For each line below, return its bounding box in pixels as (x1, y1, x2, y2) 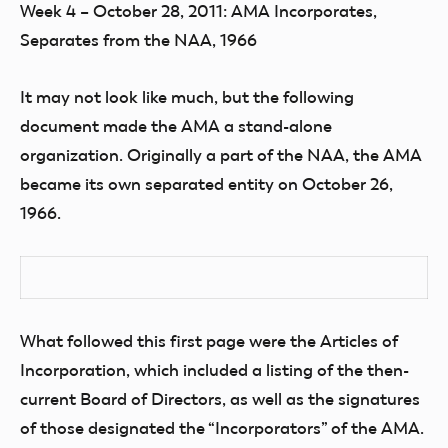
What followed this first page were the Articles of (20, 331, 398, 351)
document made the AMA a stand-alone (20, 116, 332, 136)
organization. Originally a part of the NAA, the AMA (20, 145, 422, 165)
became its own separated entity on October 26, (20, 174, 393, 194)
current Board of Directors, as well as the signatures (20, 389, 420, 409)
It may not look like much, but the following (20, 87, 354, 107)
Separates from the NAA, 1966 (20, 30, 257, 50)
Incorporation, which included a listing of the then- (20, 360, 409, 380)
